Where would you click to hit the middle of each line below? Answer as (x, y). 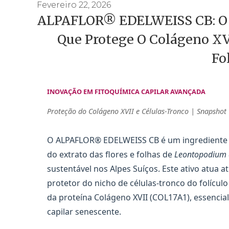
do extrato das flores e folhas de (111, 155)
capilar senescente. (84, 212)
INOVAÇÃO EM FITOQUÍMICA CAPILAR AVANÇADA (126, 91)
